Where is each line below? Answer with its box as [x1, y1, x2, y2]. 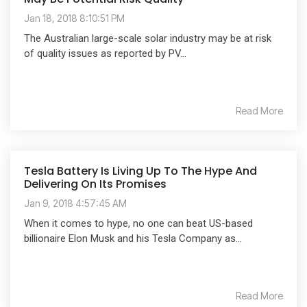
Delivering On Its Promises [24, 175, 167, 192]
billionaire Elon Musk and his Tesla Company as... [24, 232, 242, 245]
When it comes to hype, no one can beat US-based [24, 217, 253, 230]
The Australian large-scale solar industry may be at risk [24, 32, 271, 45]
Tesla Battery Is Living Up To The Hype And [24, 162, 257, 179]
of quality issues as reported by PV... [24, 47, 186, 60]
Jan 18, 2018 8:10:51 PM [24, 12, 125, 24]
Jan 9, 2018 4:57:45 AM [24, 197, 127, 209]
